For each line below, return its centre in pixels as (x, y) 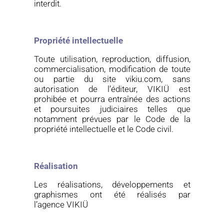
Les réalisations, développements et (112, 184)
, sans (176, 79)
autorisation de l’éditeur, (91, 89)
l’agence (50, 204)
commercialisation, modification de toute (112, 69)
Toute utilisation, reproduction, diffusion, (112, 59)
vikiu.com (143, 79)
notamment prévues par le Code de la (112, 119)
